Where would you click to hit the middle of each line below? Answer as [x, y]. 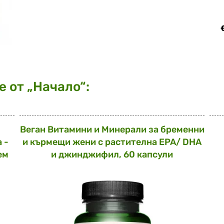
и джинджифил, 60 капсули [112, 154]
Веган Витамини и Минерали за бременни [112, 129]
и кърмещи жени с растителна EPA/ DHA [112, 142]
